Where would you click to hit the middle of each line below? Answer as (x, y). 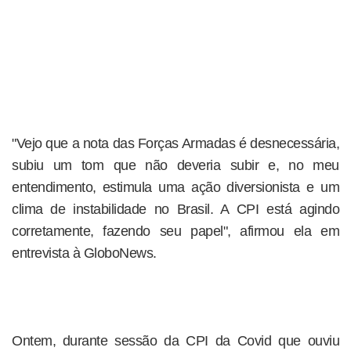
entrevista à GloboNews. (84, 253)
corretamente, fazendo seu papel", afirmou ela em (175, 231)
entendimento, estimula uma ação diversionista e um (175, 187)
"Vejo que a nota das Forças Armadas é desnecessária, (175, 143)
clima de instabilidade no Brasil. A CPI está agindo (175, 209)
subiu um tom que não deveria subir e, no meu (175, 165)
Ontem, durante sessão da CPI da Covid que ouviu (175, 340)
